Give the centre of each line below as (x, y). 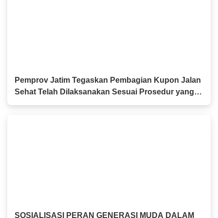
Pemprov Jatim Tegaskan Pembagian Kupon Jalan (108, 80)
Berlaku (29, 104)
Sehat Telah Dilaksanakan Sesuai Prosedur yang (104, 92)
